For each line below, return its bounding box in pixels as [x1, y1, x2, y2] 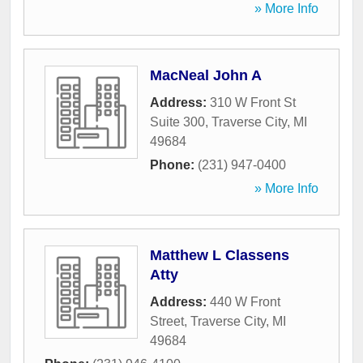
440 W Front [210, 295, 280, 310]
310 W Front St [210, 96, 296, 110]
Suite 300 [150, 115, 205, 130]
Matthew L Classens [150, 247, 289, 264]
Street [150, 314, 184, 329]
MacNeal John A [150, 67, 262, 84]
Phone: [150, 158, 198, 173]
